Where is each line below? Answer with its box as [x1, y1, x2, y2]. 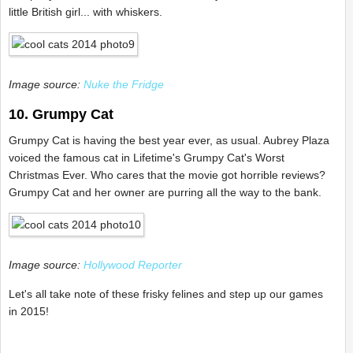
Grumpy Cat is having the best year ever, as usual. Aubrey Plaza [9, 134, 329, 147]
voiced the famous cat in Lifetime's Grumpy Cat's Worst [9, 151, 284, 164]
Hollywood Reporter [84, 258, 182, 271]
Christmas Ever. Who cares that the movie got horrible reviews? [9, 169, 325, 181]
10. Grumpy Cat [9, 106, 113, 122]
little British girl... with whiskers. [9, 6, 162, 18]
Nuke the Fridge [84, 78, 164, 91]
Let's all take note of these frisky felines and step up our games [9, 288, 323, 300]
